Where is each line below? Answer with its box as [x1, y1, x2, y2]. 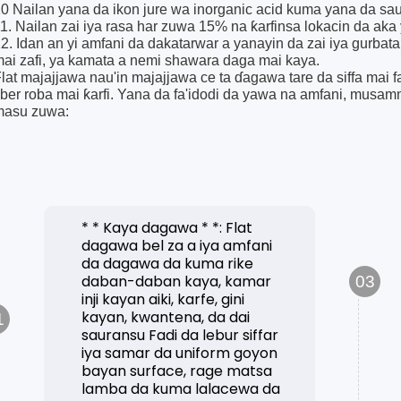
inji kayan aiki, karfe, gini [81, 289, 245, 311]
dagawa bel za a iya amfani [81, 235, 273, 257]
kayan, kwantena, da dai [81, 307, 251, 328]
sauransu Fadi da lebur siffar [81, 325, 279, 346]
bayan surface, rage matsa [81, 361, 273, 382]
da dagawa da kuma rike [81, 253, 254, 275]
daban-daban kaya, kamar [81, 271, 272, 293]
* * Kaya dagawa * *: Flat [81, 218, 253, 239]
